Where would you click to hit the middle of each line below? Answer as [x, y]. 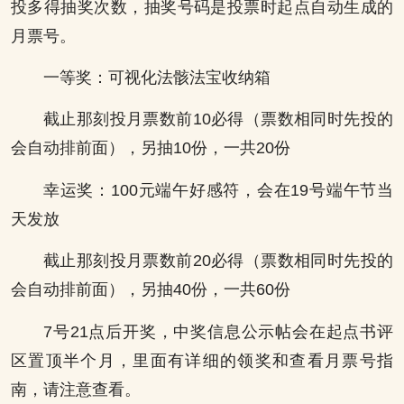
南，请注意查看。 [76, 389]
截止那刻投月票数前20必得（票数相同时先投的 [218, 261]
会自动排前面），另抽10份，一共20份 [151, 148]
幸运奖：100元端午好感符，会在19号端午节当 [218, 190]
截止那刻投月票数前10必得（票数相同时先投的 [218, 119]
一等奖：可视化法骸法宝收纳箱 [157, 77]
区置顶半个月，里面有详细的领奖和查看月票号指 [202, 360]
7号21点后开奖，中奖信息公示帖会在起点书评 [218, 331]
